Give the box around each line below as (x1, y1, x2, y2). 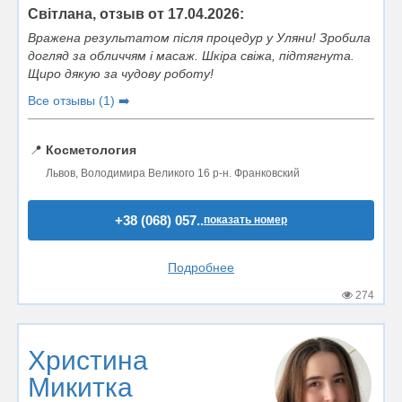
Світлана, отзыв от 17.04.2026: (28, 5, 244, 22)
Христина (28, 345, 148, 375)
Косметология (46, 142, 136, 157)
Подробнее (168, 259, 234, 275)
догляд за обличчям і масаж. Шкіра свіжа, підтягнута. (28, 48, 354, 63)
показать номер (204, 213, 287, 226)
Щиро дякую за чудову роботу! (28, 66, 214, 81)
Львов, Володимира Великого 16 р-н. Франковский (46, 166, 300, 179)
